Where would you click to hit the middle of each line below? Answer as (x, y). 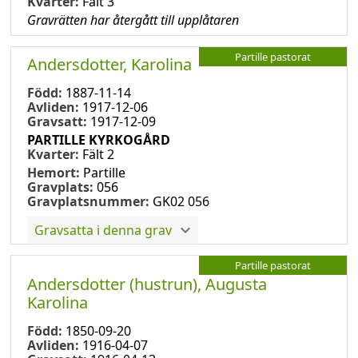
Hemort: (55, 172)
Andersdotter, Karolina (109, 64)
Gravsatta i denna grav (103, 230)
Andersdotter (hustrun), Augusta (147, 284)
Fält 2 (98, 154)
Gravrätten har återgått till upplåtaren (133, 20)
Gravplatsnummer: (88, 201)
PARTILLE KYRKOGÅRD (99, 139)
